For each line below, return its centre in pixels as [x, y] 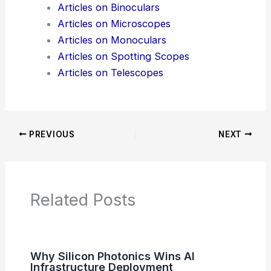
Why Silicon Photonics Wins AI [112, 256]
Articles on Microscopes [114, 23]
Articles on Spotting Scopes [123, 56]
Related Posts [83, 200]
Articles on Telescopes [110, 72]
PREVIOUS [51, 134]
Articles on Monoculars [112, 40]
